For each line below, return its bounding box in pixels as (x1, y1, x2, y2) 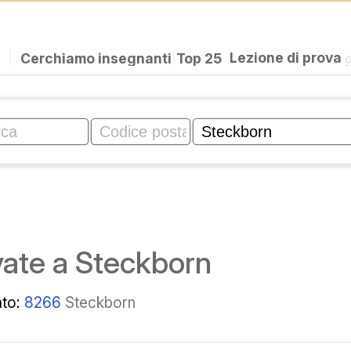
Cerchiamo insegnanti (20, 49, 172, 67)
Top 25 (176, 49, 223, 67)
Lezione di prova (230, 49, 346, 67)
